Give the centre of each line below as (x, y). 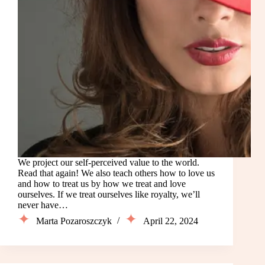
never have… (43, 205)
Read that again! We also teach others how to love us (116, 173)
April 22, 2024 (171, 221)
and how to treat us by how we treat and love (102, 184)
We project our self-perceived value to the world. (109, 163)
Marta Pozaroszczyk (74, 221)
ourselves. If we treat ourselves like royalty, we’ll (109, 195)
